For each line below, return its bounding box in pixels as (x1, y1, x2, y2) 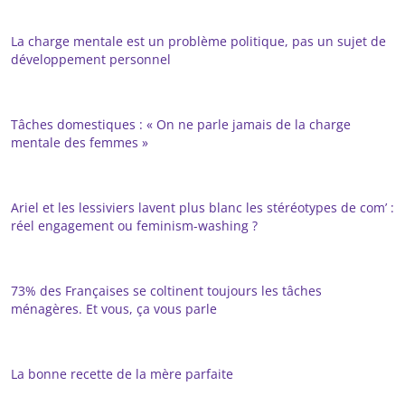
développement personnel (11, 50, 171, 68)
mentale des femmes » (11, 133, 148, 151)
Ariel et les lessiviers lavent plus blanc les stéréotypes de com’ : (11, 198, 394, 216)
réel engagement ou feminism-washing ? (11, 216, 258, 234)
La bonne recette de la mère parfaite (11, 364, 233, 382)
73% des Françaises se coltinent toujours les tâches (11, 281, 322, 299)
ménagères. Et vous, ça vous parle (11, 299, 221, 317)
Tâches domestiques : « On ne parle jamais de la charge (11, 115, 351, 133)
